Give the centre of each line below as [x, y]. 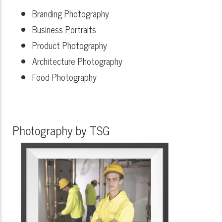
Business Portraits [64, 29]
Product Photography [70, 45]
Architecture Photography [77, 61]
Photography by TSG [61, 130]
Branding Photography [71, 14]
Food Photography [64, 77]
